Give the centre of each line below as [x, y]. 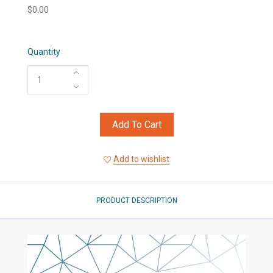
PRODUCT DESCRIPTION [136, 200]
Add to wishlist [141, 159]
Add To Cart [136, 124]
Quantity [44, 51]
